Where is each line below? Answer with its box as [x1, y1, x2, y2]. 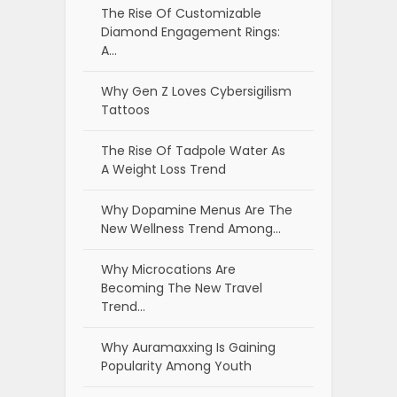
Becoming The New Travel [101, 279, 262, 298]
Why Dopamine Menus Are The [101, 201, 292, 220]
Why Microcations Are [101, 261, 236, 279]
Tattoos [101, 101, 150, 120]
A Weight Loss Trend [101, 160, 226, 179]
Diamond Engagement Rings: [101, 23, 280, 42]
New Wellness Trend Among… [101, 220, 281, 238]
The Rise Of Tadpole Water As [101, 142, 285, 160]
